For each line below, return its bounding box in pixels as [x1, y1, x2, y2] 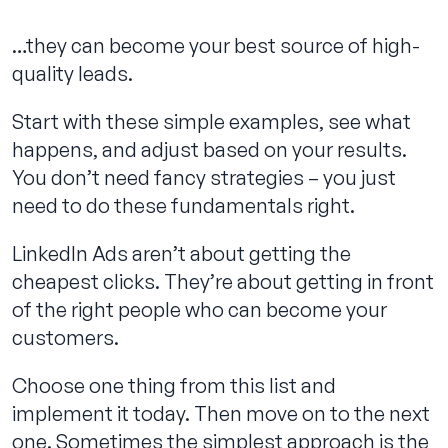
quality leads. [12, 60, 133, 86]
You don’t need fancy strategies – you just [12, 164, 396, 190]
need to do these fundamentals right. [12, 192, 355, 218]
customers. [12, 324, 119, 350]
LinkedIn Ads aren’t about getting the [12, 240, 351, 266]
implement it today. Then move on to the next [12, 400, 430, 426]
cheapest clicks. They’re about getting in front [12, 268, 434, 294]
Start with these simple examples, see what [12, 108, 411, 134]
